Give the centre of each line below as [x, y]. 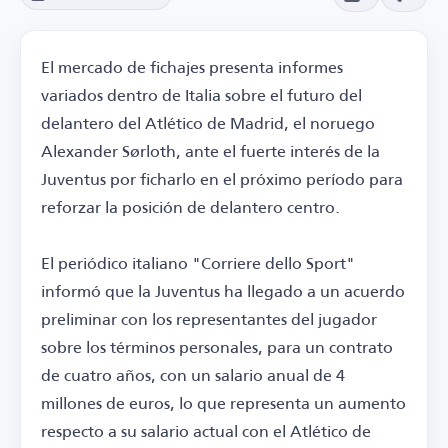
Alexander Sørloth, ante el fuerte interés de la [210, 151]
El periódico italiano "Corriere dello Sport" [198, 263]
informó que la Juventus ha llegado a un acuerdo [223, 291]
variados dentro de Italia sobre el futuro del [201, 95]
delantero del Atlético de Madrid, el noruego [208, 123]
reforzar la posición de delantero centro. [190, 207]
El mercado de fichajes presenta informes [192, 67]
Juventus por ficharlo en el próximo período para [222, 179]
